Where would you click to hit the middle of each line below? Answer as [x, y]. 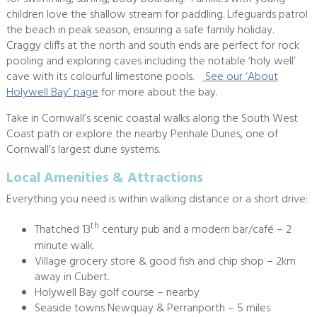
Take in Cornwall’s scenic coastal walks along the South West [152, 119]
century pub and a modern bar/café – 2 [196, 230]
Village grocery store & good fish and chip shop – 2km [165, 261]
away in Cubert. [71, 277]
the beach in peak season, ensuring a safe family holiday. [141, 31]
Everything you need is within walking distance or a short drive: [157, 200]
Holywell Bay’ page [52, 93]
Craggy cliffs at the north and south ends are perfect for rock [152, 46]
